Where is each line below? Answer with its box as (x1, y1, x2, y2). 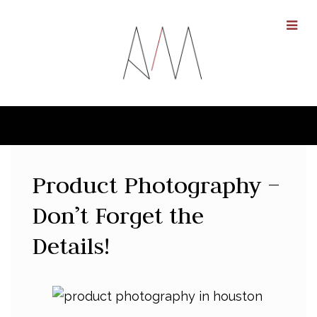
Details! (32, 231, 110, 260)
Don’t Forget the (32, 201, 204, 230)
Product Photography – (32, 171, 280, 200)
